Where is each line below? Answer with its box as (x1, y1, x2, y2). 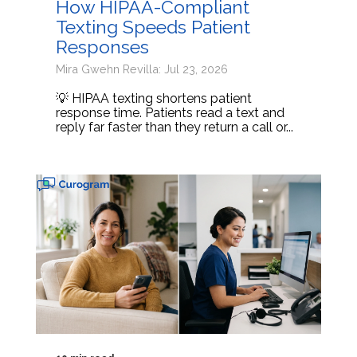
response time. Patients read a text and (56, 105, 284, 120)
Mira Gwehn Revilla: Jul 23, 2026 (56, 62, 228, 76)
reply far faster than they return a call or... (56, 120, 293, 135)
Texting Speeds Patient (56, 16, 250, 37)
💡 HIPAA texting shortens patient (56, 91, 252, 106)
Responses (56, 36, 149, 57)
